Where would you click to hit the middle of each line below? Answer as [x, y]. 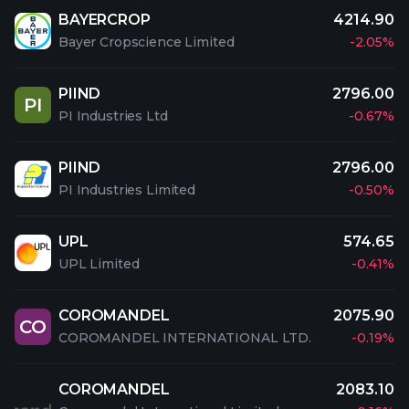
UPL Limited [99, 264]
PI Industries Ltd [113, 116]
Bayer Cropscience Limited [147, 42]
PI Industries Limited [127, 190]
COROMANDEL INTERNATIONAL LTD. [185, 338]
